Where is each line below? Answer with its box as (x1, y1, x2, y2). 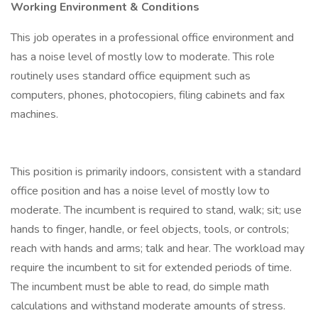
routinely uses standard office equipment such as (11, 68, 251, 84)
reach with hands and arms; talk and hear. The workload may (11, 241, 305, 256)
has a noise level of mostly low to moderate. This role (11, 49, 275, 65)
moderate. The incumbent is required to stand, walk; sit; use (11, 202, 302, 218)
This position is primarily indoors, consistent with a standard (11, 164, 301, 180)
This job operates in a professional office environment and (11, 30, 294, 45)
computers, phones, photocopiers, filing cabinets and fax (11, 87, 285, 103)
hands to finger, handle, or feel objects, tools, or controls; (11, 221, 289, 237)
